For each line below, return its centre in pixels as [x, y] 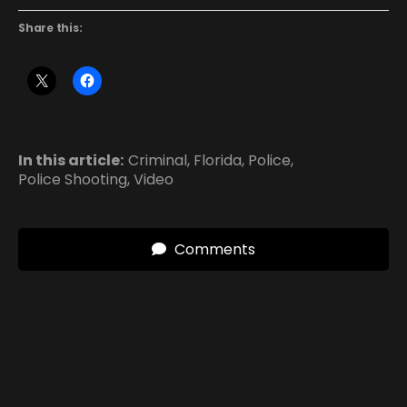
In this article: [71, 160]
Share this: [50, 27]
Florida [218, 160]
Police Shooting [73, 179]
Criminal [158, 160]
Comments [213, 249]
